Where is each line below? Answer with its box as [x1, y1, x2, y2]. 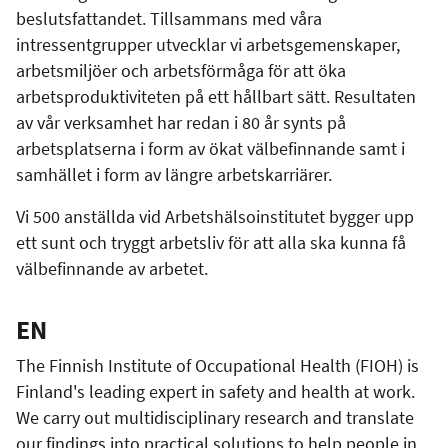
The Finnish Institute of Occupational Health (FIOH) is [16, 353, 419, 377]
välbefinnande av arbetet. [16, 256, 208, 280]
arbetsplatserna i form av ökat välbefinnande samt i [16, 136, 405, 160]
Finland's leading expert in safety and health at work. [16, 379, 415, 403]
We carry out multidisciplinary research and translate [16, 405, 414, 429]
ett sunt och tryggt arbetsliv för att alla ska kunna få [16, 230, 406, 254]
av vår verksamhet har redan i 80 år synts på [16, 110, 346, 134]
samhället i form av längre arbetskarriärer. [16, 162, 332, 186]
